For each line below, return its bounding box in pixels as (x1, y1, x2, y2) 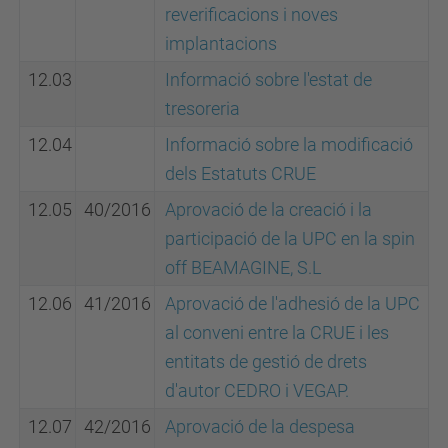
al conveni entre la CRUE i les (165, 322, 389, 343)
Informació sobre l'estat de (165, 69, 372, 90)
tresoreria (165, 98, 240, 119)
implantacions (165, 33, 277, 54)
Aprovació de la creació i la (165, 199, 372, 220)
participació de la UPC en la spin (165, 228, 415, 249)
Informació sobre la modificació (165, 134, 413, 155)
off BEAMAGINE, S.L (165, 257, 321, 278)
